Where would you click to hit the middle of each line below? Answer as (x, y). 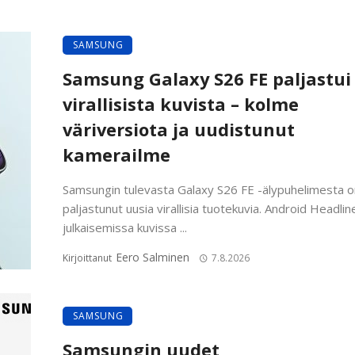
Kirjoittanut (88, 258)
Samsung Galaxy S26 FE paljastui (207, 79)
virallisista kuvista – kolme (181, 105)
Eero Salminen (153, 258)
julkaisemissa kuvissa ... (125, 228)
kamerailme (116, 155)
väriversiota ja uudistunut (179, 130)
